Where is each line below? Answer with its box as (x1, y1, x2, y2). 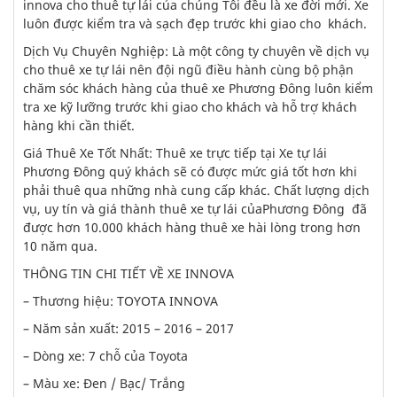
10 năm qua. (23, 237, 97, 254)
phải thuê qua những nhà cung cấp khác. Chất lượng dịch (23, 182, 370, 198)
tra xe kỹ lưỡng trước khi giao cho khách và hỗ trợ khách (23, 98, 357, 115)
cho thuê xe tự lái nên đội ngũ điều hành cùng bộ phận (23, 61, 354, 78)
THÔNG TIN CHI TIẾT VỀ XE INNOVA (23, 265, 234, 282)
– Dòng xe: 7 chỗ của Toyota (23, 347, 188, 364)
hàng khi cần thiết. (23, 117, 135, 134)
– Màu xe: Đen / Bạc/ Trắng (23, 375, 185, 392)
